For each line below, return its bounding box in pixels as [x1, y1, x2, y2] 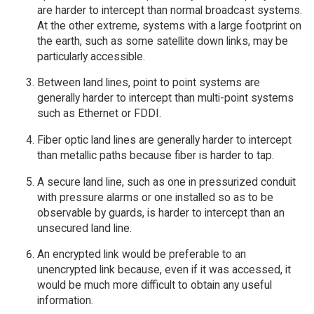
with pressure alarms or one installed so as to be [36, 190, 273, 204]
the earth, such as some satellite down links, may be [36, 34, 288, 48]
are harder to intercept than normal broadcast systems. [36, 3, 302, 17]
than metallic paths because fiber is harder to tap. [36, 148, 274, 162]
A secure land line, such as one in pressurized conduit [36, 175, 296, 189]
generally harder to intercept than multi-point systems [36, 91, 294, 105]
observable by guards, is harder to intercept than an [36, 205, 285, 219]
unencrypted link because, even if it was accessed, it [36, 263, 291, 277]
